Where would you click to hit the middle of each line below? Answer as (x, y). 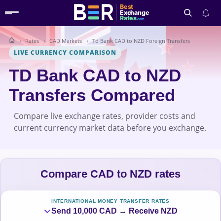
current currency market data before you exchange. (110, 128)
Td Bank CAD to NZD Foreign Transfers (141, 41)
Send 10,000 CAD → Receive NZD (114, 211)
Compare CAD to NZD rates (110, 174)
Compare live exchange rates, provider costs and (105, 116)
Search (198, 48)
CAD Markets (66, 41)
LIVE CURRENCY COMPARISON (65, 53)
